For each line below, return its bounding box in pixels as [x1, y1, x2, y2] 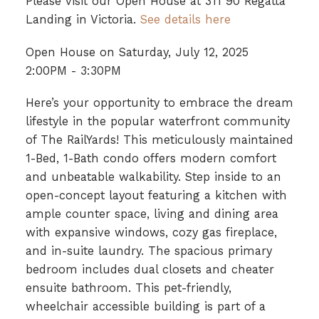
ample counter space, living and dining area [25, 207, 278, 221]
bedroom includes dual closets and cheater [25, 263, 274, 277]
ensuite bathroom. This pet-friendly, [25, 281, 231, 296]
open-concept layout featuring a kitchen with [25, 189, 287, 203]
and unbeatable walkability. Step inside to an [25, 170, 281, 184]
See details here [140, 13, 231, 27]
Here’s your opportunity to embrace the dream [25, 96, 293, 110]
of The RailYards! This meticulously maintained [25, 133, 293, 147]
